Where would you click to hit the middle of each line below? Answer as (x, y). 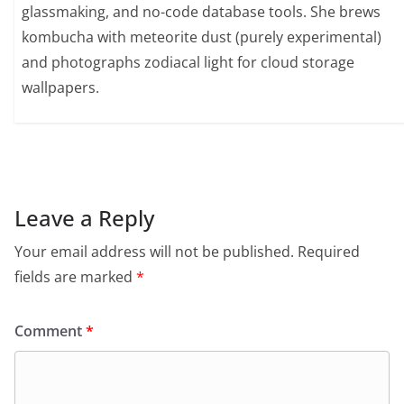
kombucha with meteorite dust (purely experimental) (202, 37)
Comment (50, 331)
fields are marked (75, 276)
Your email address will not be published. (154, 251)
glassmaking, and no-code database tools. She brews (202, 12)
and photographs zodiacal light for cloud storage (188, 63)
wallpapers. (61, 88)
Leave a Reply (84, 217)
